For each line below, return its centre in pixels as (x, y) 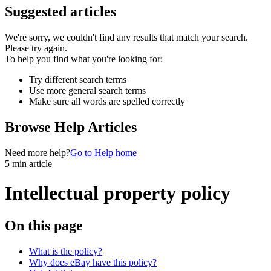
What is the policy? (66, 251)
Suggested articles (60, 12)
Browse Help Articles (71, 127)
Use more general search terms (87, 91)
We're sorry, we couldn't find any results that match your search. (126, 38)
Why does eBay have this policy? (93, 262)
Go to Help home (103, 152)
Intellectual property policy (118, 193)
